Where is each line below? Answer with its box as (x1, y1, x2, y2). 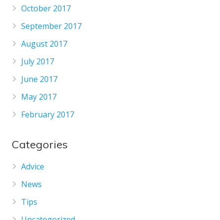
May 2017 (21, 91, 57, 102)
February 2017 (21, 109, 75, 120)
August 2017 (21, 38, 68, 49)
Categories (12, 137, 68, 151)
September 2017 (21, 20, 82, 31)
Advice (21, 161, 45, 172)
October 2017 (21, 2, 71, 14)
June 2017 (21, 73, 58, 84)
